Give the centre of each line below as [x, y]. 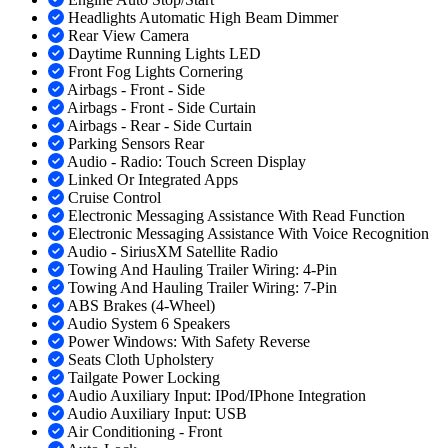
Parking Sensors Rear [136, 144]
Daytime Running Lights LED [164, 54]
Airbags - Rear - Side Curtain [159, 126]
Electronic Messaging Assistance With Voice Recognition [248, 234]
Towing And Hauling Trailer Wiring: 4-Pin [202, 270]
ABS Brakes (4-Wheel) [141, 306]
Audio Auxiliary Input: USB [157, 414]
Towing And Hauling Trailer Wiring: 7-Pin [202, 288]
